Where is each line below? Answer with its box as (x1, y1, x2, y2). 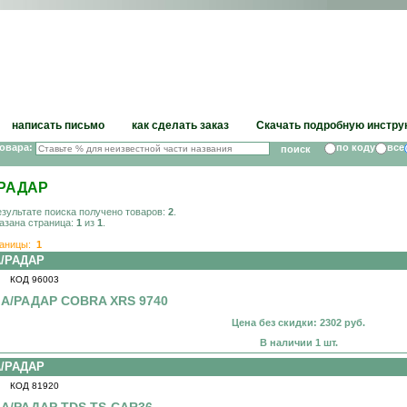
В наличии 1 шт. (259, 337, 338, 348)
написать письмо (12, 119, 104, 132)
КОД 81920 (10, 381, 59, 391)
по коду (336, 142, 375, 154)
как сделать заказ (132, 119, 229, 132)
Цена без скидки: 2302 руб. (232, 317, 365, 328)
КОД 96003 (10, 274, 59, 284)
